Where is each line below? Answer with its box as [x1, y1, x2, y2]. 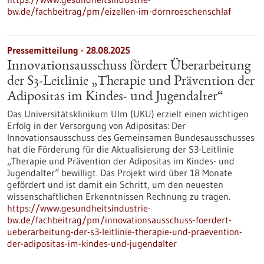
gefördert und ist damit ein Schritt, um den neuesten [7, 179, 223, 190]
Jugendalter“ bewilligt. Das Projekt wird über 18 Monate [7, 167, 232, 179]
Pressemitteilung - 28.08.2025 [7, 44, 130, 56]
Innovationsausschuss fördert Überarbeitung [7, 60, 250, 74]
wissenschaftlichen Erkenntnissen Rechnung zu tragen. [7, 190, 230, 202]
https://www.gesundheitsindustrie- [7, 202, 151, 214]
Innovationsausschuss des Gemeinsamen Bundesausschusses [7, 131, 255, 143]
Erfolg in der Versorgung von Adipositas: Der [7, 120, 186, 131]
